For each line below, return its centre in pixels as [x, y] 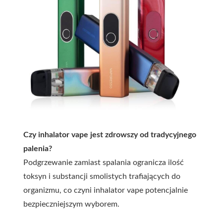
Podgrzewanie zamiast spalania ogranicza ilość [104, 163]
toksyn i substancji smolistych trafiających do [102, 177]
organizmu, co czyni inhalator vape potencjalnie [106, 191]
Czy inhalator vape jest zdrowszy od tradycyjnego [110, 135]
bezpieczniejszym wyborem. [71, 204]
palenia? [38, 149]
